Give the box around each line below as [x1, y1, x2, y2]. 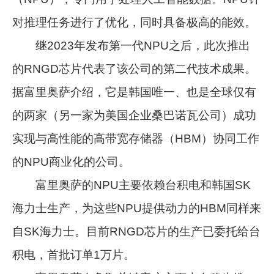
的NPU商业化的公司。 [12, 155, 131, 168]
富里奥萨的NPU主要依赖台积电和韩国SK [12, 178, 251, 191]
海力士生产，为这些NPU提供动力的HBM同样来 [12, 201, 262, 215]
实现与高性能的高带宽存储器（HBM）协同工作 [12, 131, 260, 145]
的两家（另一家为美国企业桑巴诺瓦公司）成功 [12, 108, 257, 122]
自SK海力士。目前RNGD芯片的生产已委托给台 [12, 224, 261, 238]
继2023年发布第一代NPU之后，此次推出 [12, 39, 251, 52]
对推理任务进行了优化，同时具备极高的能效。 [12, 15, 257, 29]
